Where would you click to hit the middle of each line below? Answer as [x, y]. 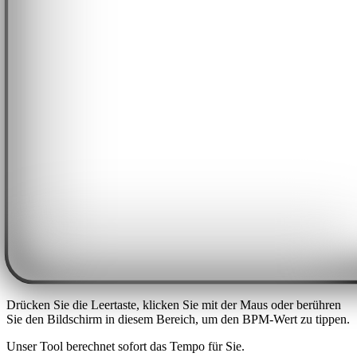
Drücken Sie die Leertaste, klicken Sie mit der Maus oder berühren [174, 304]
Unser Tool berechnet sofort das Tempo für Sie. [126, 346]
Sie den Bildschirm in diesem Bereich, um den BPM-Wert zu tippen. [178, 319]
